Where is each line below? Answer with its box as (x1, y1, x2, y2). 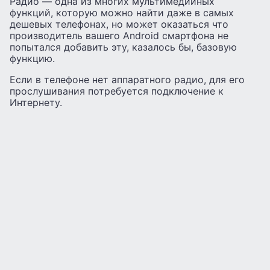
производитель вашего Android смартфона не (10, 30, 228, 42)
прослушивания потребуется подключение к (10, 85, 224, 98)
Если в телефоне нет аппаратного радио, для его (10, 74, 245, 86)
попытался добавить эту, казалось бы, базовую (10, 41, 237, 54)
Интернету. (10, 96, 62, 109)
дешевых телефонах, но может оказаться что (10, 18, 228, 31)
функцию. (10, 52, 55, 65)
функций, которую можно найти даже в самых (10, 7, 234, 19)
